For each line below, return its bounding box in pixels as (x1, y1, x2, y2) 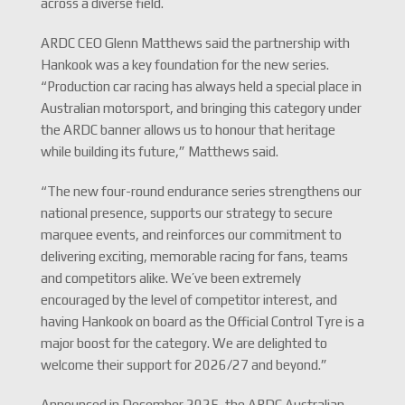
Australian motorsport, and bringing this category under (40, 100, 362, 116)
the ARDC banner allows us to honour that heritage (40, 122, 335, 137)
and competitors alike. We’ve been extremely (40, 270, 301, 286)
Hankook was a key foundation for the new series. (40, 57, 329, 72)
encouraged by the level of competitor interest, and (40, 292, 337, 307)
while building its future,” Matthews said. (40, 144, 278, 159)
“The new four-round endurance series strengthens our (40, 184, 362, 199)
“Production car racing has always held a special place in (40, 79, 362, 94)
